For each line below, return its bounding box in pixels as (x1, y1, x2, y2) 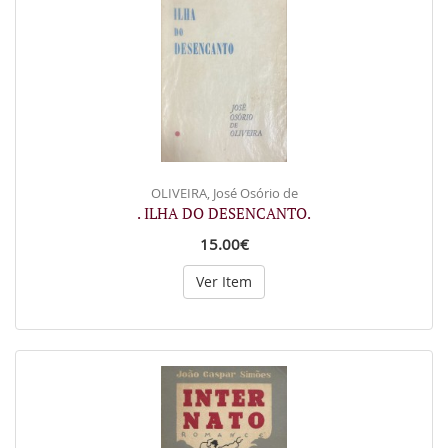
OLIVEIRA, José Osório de (150, 183, 298, 202)
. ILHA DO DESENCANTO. (137, 202, 311, 223)
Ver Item (196, 271, 252, 291)
